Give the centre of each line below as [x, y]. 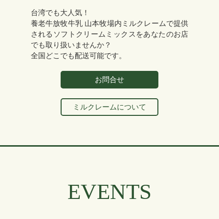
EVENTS [109, 192]
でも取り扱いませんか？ [71, 45]
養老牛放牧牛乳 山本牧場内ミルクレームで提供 [109, 24]
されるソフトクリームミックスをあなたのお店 [109, 34]
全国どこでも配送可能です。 [78, 56]
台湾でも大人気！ [60, 13]
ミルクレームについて [109, 107]
